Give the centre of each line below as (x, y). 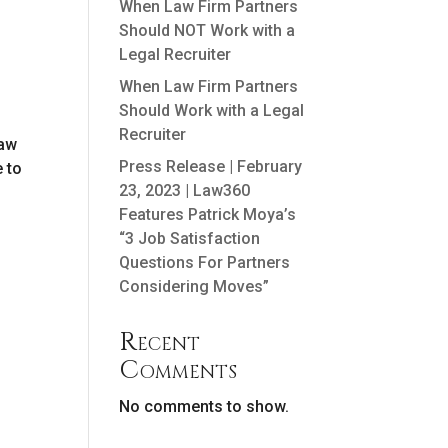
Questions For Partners (205, 262)
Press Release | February (211, 166)
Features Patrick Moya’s (208, 214)
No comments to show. (204, 406)
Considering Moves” (194, 286)
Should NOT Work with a (207, 30)
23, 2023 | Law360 (185, 190)
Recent (160, 342)
